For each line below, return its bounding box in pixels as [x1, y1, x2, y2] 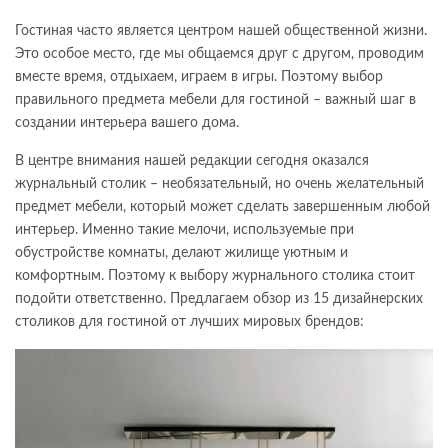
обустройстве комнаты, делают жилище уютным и [15, 246, 348, 260]
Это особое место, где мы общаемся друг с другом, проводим [15, 47, 424, 61]
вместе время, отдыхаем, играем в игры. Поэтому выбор [15, 70, 383, 84]
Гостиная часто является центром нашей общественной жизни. [15, 24, 427, 38]
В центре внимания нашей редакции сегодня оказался [15, 154, 369, 168]
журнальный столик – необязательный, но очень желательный [15, 177, 424, 191]
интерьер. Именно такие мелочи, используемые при [15, 223, 354, 237]
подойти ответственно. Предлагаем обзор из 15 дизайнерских [15, 292, 423, 306]
